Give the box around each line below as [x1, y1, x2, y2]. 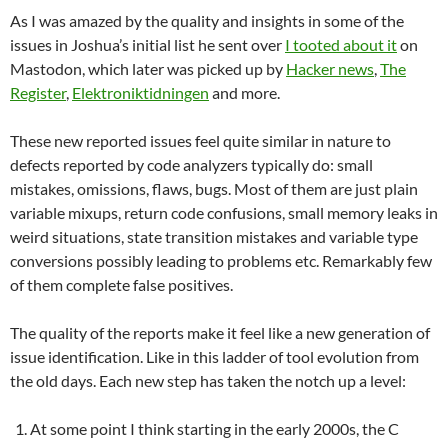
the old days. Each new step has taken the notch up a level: [10, 370, 406, 390]
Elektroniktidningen [72, 82, 209, 102]
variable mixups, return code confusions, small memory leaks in [10, 202, 438, 222]
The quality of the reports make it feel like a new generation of [10, 322, 430, 342]
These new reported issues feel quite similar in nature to [10, 130, 391, 150]
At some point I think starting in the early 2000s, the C [30, 418, 399, 438]
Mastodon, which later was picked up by [10, 58, 286, 78]
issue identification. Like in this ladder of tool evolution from [10, 346, 419, 366]
